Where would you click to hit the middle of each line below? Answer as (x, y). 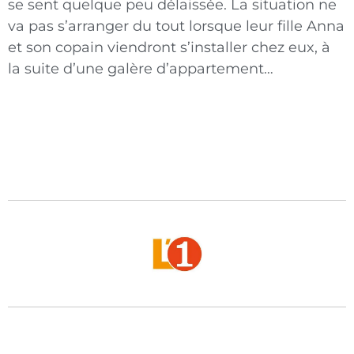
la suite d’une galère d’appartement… (141, 69)
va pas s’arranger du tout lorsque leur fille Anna (176, 26)
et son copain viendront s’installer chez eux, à (169, 48)
